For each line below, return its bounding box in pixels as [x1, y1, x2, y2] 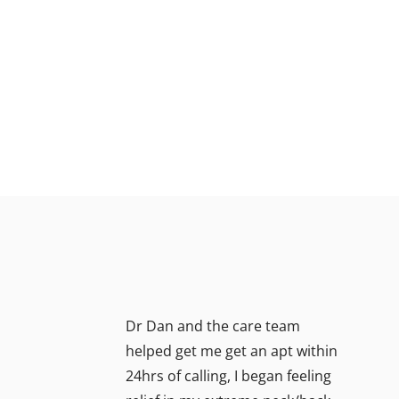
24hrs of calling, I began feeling [126, 366, 331, 386]
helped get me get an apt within [126, 341, 338, 361]
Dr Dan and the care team [126, 316, 300, 336]
